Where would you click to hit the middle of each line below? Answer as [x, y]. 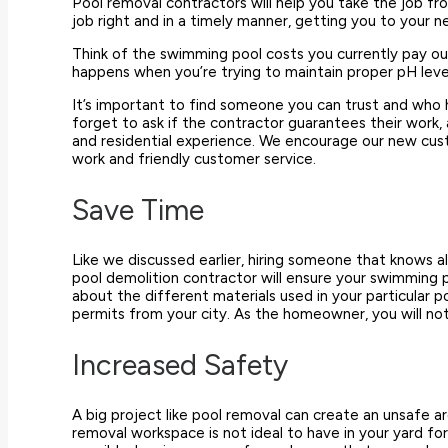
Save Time [138, 209]
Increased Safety [180, 364]
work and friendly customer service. [194, 158]
